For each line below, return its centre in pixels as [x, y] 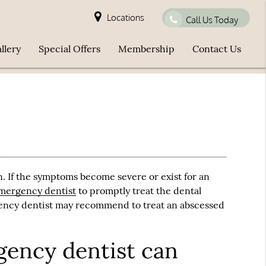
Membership [147, 49]
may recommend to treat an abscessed [139, 205]
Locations [126, 18]
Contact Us [217, 49]
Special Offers [70, 49]
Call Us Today [212, 20]
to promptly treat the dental [139, 190]
